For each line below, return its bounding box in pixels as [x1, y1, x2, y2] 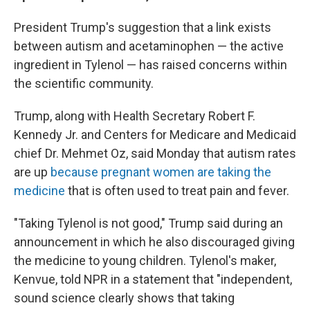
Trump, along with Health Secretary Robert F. [14, 109, 255, 123]
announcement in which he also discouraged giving [14, 235, 295, 249]
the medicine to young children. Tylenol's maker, [14, 253, 276, 268]
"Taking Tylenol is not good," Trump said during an [14, 216, 283, 230]
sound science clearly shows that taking [14, 291, 235, 305]
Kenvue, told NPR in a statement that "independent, [14, 272, 292, 286]
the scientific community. [14, 76, 154, 91]
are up [14, 165, 51, 179]
